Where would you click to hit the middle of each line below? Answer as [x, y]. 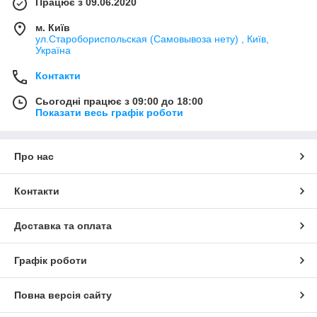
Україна [53, 50]
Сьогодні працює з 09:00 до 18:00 [119, 101]
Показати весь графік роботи [109, 112]
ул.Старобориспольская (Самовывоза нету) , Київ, [152, 39]
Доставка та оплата [63, 225]
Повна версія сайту [63, 295]
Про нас [34, 156]
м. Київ [53, 27]
